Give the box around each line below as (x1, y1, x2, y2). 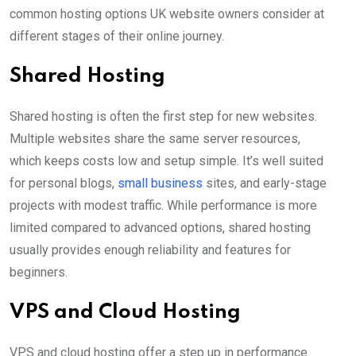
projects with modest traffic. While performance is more (10, 198, 317, 214)
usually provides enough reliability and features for (10, 242, 291, 258)
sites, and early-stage (203, 176, 327, 192)
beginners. (10, 265, 68, 281)
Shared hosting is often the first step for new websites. (10, 109, 317, 125)
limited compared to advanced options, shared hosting (10, 220, 311, 236)
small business (118, 176, 203, 192)
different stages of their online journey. (10, 29, 224, 44)
